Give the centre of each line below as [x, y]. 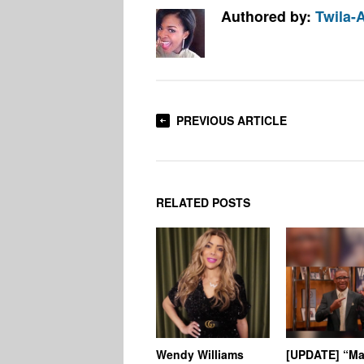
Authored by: [268, 16]
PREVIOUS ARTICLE [232, 121]
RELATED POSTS [203, 203]
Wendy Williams [200, 354]
